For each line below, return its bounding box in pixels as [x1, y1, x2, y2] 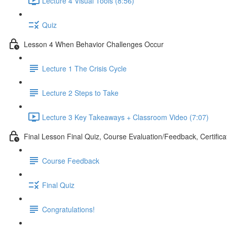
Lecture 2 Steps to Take [42, 87, 119, 98]
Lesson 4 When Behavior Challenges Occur [24, 39, 164, 49]
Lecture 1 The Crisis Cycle [42, 63, 127, 73]
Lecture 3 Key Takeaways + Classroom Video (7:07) [42, 111, 209, 122]
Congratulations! [42, 204, 95, 214]
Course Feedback [42, 155, 99, 166]
